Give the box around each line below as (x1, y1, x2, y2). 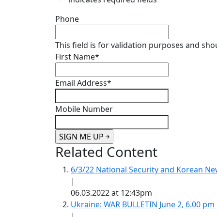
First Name (55, 51, 95, 62)
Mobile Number (55, 104, 113, 114)
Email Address (55, 77, 107, 88)
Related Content (55, 142, 157, 161)
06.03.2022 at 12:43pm (71, 187, 152, 198)
